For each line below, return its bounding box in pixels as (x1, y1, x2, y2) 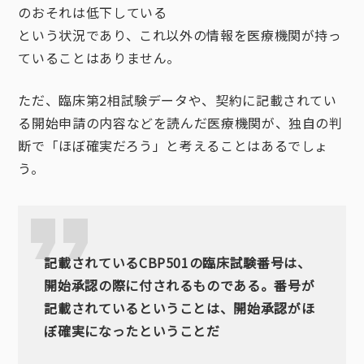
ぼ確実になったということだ (44, 321, 220, 340)
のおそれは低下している (18, 2, 167, 22)
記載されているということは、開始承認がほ (44, 298, 315, 318)
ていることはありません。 (18, 48, 181, 67)
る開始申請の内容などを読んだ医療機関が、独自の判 (18, 113, 343, 132)
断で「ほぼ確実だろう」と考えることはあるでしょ (18, 136, 329, 155)
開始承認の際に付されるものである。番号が (44, 275, 315, 295)
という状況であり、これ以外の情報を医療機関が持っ (18, 25, 342, 45)
